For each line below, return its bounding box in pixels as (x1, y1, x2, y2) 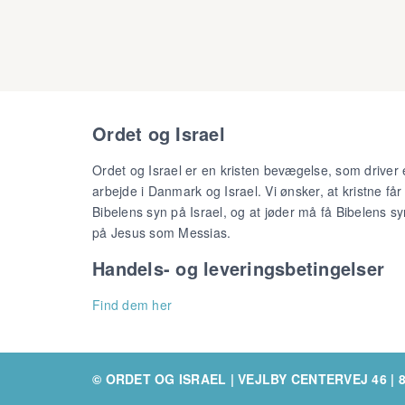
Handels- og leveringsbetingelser (92, 255, 384, 281)
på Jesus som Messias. (92, 222, 231, 241)
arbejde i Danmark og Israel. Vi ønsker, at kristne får (92, 181, 402, 200)
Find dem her (92, 295, 172, 314)
